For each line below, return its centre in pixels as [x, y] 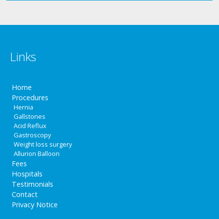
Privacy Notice [35, 205]
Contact [25, 195]
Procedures [30, 98]
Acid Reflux [30, 126]
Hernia [24, 107]
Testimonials [33, 184]
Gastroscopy [33, 135]
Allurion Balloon [37, 154]
